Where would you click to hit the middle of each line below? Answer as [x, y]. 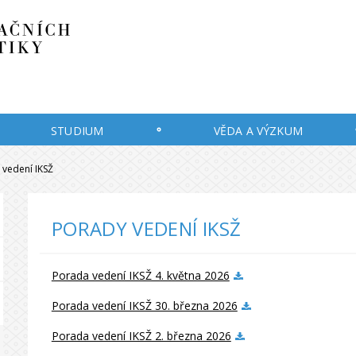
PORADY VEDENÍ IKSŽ [146, 228]
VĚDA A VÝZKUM [258, 131]
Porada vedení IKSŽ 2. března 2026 [141, 336]
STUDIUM [77, 131]
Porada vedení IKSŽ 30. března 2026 [144, 306]
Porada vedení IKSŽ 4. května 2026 [140, 275]
